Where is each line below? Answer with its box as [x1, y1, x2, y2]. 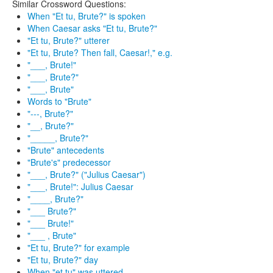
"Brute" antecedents [27, 144, 104, 156]
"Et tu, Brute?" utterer [27, 34, 110, 46]
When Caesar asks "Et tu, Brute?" [27, 22, 157, 34]
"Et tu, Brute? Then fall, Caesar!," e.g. [27, 46, 172, 58]
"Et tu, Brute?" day [27, 253, 98, 266]
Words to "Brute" [27, 95, 91, 107]
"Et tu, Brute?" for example [27, 241, 130, 253]
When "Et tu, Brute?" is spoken [27, 10, 146, 22]
